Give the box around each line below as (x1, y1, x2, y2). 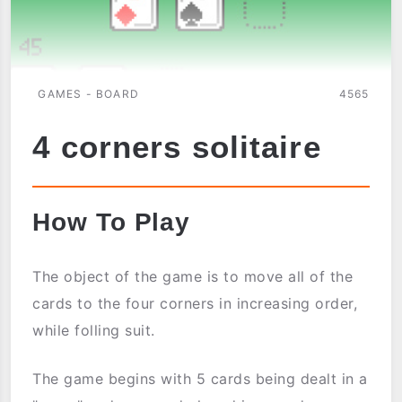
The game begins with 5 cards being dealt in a (32, 370, 368, 389)
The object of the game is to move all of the (32, 267, 354, 286)
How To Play (32, 208, 191, 237)
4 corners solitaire (32, 128, 321, 164)
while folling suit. (32, 321, 155, 340)
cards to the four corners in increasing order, (32, 294, 358, 313)
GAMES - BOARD (38, 87, 139, 101)
